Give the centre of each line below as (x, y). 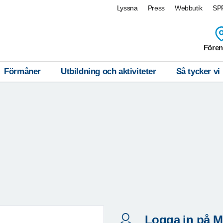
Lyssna (127, 8)
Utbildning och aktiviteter (109, 72)
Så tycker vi (198, 72)
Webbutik (189, 8)
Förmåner (23, 72)
